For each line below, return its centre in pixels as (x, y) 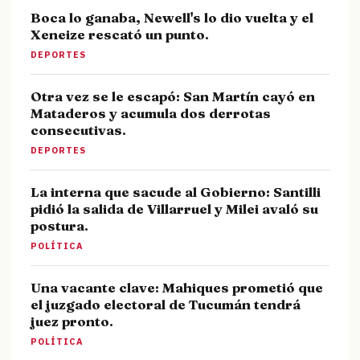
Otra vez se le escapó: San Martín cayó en (173, 96)
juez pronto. (72, 321)
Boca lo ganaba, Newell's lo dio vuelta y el (172, 18)
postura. (59, 226)
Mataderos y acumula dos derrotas (151, 113)
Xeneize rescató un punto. (120, 35)
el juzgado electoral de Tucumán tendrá (166, 305)
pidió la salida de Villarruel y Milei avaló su (174, 209)
